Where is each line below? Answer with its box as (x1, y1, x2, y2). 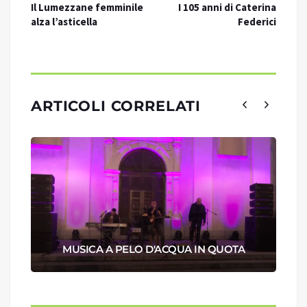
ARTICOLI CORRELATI (31, 97, 201, 115)
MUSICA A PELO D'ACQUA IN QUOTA (62, 243, 245, 256)
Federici (238, 15, 276, 29)
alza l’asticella (31, 15, 97, 29)
